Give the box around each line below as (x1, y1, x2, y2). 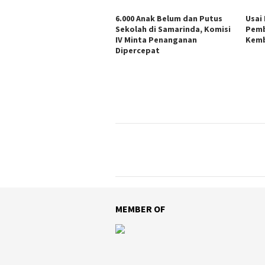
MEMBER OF (115, 203, 165, 215)
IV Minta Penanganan (115, 34, 197, 46)
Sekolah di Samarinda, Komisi (115, 24, 231, 35)
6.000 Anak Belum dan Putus (115, 13, 222, 24)
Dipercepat (115, 45, 160, 56)
